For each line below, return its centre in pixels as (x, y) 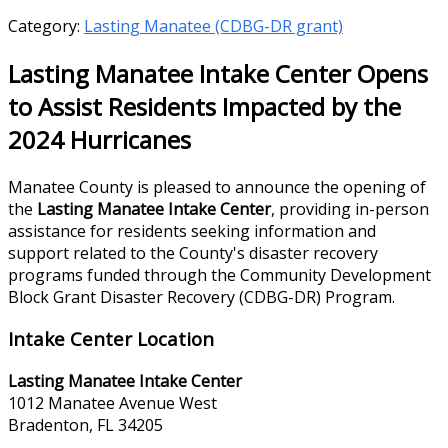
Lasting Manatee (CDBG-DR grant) (213, 25)
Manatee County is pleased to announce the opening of (217, 186)
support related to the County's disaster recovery (193, 252)
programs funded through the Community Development (219, 274)
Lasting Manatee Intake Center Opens (218, 73)
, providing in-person (350, 208)
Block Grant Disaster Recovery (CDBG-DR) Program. (201, 296)
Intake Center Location (111, 339)
